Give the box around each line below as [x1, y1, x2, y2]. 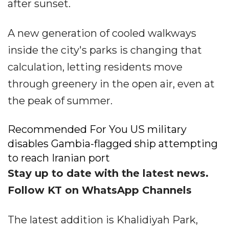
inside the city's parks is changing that [8, 43, 202, 56]
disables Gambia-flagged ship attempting [8, 137, 218, 150]
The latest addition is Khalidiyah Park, [8, 213, 198, 226]
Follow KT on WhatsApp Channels [8, 184, 192, 196]
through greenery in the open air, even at [8, 77, 215, 90]
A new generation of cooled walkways [8, 27, 196, 39]
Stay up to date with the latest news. [8, 167, 209, 179]
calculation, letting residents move [8, 60, 182, 73]
